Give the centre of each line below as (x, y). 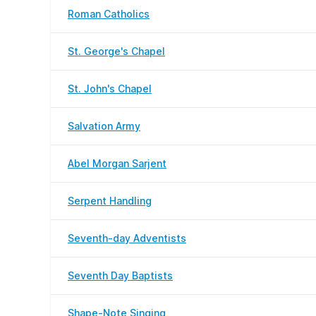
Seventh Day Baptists (120, 275)
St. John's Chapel (110, 89)
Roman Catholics (109, 14)
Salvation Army (104, 126)
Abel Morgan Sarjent (117, 163)
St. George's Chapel (116, 51)
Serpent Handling (110, 201)
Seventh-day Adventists (127, 238)
